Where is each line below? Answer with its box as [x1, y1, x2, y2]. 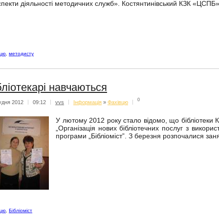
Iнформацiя [73, 99, 102, 105]
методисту [9, 50, 34, 56]
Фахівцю [108, 99, 128, 105]
